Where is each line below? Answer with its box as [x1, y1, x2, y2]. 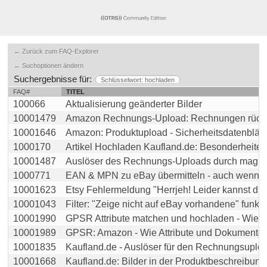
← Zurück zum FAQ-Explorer [14, 48, 99, 55]
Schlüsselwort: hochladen [101, 76, 175, 83]
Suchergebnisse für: [14, 74, 92, 84]
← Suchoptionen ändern [14, 62, 83, 69]
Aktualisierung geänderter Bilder [66, 99, 202, 109]
